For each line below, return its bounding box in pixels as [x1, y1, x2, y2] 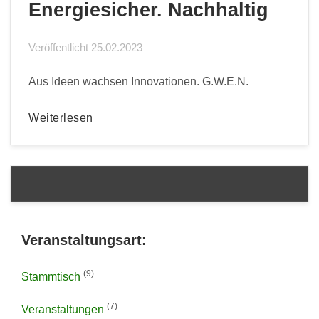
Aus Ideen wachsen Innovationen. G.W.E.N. [28, 75, 249, 88]
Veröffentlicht [28, 41, 91, 53]
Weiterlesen [28, 111, 93, 124]
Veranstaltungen [21, 303, 104, 315]
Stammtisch [21, 271, 80, 283]
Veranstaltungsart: [21, 232, 147, 248]
